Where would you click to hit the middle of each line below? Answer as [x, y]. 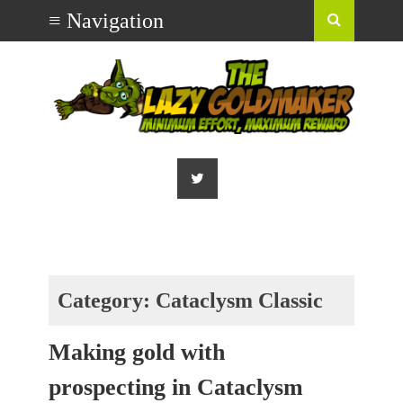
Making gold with [137, 353]
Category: [107, 301]
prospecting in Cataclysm [176, 388]
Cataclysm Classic [239, 301]
